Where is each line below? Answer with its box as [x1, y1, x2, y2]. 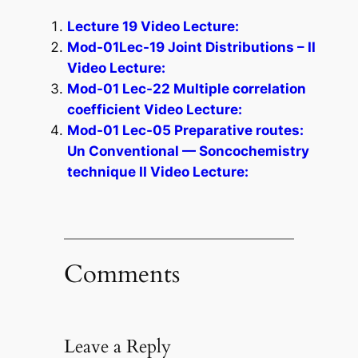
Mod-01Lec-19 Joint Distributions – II [66, 38, 316, 55]
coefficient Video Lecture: [66, 101, 242, 117]
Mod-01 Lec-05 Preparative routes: [66, 121, 304, 138]
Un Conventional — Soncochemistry [66, 142, 309, 159]
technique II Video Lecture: [66, 163, 249, 180]
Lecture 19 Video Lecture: [66, 18, 239, 34]
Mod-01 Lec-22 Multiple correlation [66, 80, 306, 97]
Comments [63, 257, 180, 292]
